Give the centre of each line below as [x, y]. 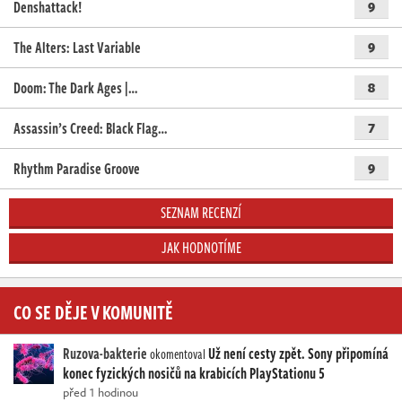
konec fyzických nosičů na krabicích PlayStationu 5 [194, 374]
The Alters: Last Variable [77, 48]
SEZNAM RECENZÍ [201, 213]
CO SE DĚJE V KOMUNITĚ [93, 312]
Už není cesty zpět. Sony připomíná [298, 354]
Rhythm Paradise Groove [77, 169]
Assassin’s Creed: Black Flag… [90, 129]
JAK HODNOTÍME [201, 248]
